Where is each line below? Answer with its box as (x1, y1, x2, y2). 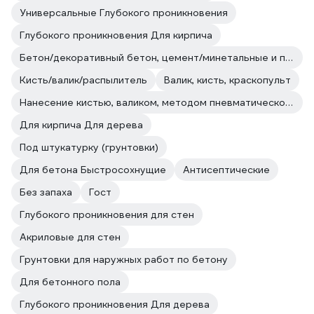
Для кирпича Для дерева (20, 118, 143, 132)
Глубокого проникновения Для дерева (20, 298, 210, 311)
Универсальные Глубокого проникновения (20, 6, 228, 20)
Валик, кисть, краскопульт (164, 74, 291, 87)
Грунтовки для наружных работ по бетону (20, 253, 228, 266)
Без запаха (20, 186, 72, 199)
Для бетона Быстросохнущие (20, 163, 166, 177)
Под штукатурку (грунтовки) (20, 141, 158, 154)
